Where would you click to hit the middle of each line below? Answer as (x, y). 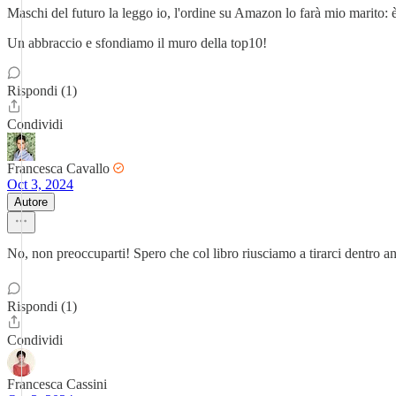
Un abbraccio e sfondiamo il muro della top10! (137, 43)
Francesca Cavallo (58, 168)
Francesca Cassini (57, 384)
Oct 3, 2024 (40, 184)
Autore (31, 202)
